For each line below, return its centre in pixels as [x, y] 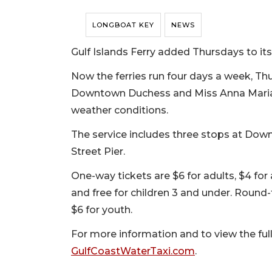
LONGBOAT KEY [123, 25]
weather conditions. [121, 110]
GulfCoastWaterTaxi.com [133, 251]
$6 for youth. [103, 210]
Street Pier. [99, 152]
